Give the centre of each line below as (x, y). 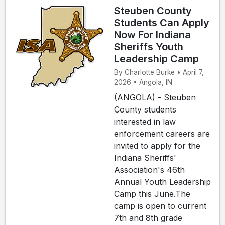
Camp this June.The (152, 194)
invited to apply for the (157, 146)
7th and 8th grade (148, 218)
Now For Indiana (152, 35)
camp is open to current (160, 206)
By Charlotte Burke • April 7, (159, 73)
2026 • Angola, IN (143, 83)
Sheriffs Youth (149, 47)
